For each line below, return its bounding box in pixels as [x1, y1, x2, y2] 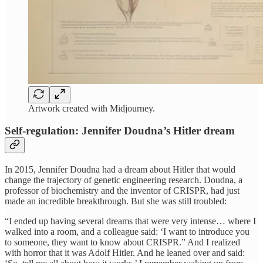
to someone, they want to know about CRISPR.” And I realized [5, 237, 240, 248]
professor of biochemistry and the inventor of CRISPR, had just [5, 186, 240, 196]
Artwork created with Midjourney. [28, 103, 155, 113]
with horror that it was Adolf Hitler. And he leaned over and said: [5, 248, 245, 258]
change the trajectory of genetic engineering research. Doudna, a [5, 175, 242, 186]
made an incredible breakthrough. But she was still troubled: [5, 196, 227, 207]
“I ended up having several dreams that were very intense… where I [5, 216, 256, 227]
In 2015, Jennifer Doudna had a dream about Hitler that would [5, 164, 235, 175]
